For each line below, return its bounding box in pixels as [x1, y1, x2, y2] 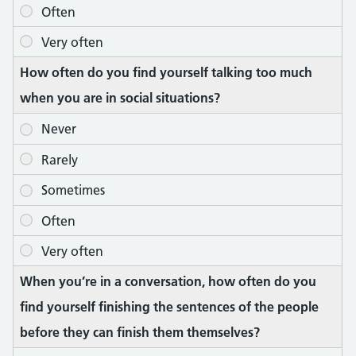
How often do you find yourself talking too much [20, 64, 312, 81]
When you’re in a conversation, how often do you [20, 273, 316, 290]
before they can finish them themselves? [20, 324, 260, 341]
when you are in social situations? [20, 90, 220, 106]
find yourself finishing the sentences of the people [20, 299, 319, 315]
